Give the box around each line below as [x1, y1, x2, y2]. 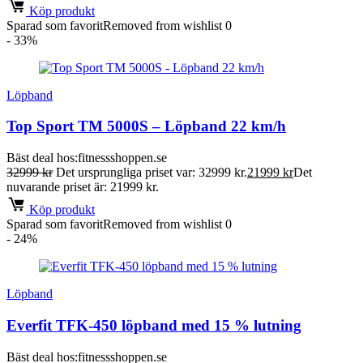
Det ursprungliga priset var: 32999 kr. [56, 165, 247, 180]
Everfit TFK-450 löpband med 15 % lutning [6, 316, 301, 334]
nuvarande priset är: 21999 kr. [6, 180, 159, 194]
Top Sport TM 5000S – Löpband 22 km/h [6, 117, 286, 135]
